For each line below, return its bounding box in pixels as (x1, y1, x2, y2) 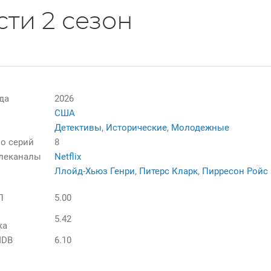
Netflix (54, 151, 82, 162)
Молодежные (171, 122, 230, 133)
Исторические (106, 122, 168, 133)
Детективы (54, 122, 102, 133)
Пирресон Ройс (202, 165, 269, 177)
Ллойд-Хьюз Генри (54, 165, 135, 177)
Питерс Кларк (139, 165, 198, 177)
